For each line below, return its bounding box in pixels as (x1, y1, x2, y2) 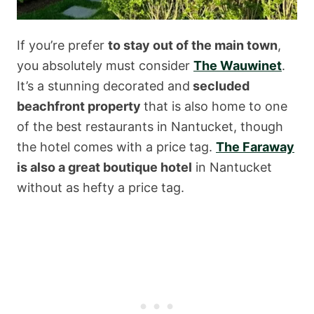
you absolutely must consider (17, 57, 193, 73)
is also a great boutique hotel (17, 159, 192, 175)
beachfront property (17, 98, 144, 114)
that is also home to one (144, 98, 287, 114)
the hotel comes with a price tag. (17, 139, 216, 154)
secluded (190, 78, 250, 93)
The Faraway (216, 139, 294, 154)
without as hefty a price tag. (17, 179, 184, 195)
